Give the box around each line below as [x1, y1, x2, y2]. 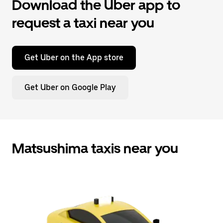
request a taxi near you [12, 14, 154, 31]
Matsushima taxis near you [12, 140, 178, 157]
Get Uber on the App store [24, 53, 123, 62]
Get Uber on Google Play [24, 83, 116, 92]
